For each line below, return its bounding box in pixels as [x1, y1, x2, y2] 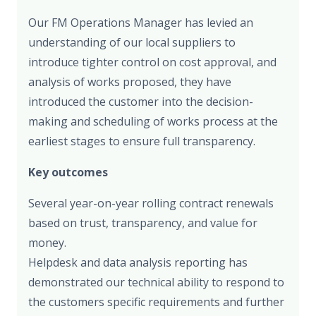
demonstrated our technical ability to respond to [28, 274, 284, 291]
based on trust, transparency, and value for [28, 215, 257, 231]
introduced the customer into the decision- [28, 94, 253, 110]
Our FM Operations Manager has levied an [28, 15, 253, 31]
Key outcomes [28, 164, 108, 181]
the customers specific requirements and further [28, 294, 284, 310]
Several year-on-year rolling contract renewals [28, 195, 274, 212]
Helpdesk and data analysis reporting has [28, 255, 248, 271]
